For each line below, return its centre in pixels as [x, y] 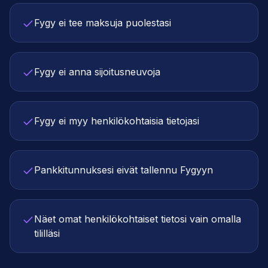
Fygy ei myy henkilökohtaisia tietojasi [117, 121]
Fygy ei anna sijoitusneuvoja [97, 72]
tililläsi [47, 234]
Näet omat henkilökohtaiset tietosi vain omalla [138, 219]
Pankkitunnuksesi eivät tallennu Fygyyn [124, 170]
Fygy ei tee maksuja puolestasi [103, 23]
